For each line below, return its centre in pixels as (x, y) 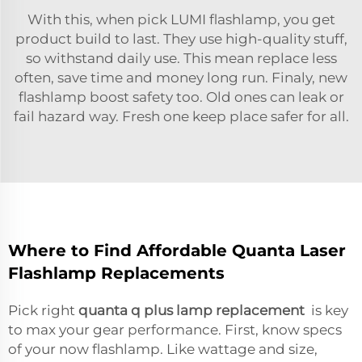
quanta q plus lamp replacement (192, 310)
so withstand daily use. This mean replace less (181, 58)
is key (326, 310)
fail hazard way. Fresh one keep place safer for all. (181, 116)
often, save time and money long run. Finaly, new (181, 77)
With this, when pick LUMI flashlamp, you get (181, 19)
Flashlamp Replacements (116, 273)
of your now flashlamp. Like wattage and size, (163, 349)
